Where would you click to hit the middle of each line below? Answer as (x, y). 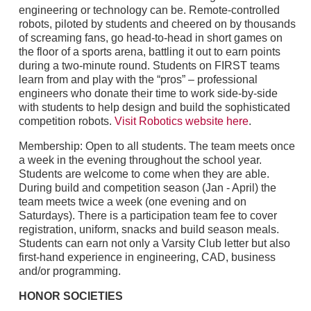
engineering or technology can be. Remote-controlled (149, 10)
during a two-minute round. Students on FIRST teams (149, 65)
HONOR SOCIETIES (70, 296)
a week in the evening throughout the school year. (140, 160)
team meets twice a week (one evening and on (132, 201)
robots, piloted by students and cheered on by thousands (157, 24)
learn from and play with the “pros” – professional (138, 79)
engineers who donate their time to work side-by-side (148, 93)
